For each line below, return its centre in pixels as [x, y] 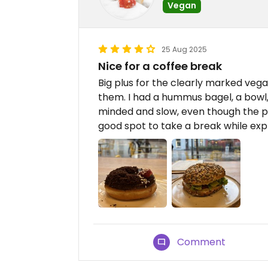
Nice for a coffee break [160, 66]
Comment [202, 242]
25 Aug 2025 [184, 49]
